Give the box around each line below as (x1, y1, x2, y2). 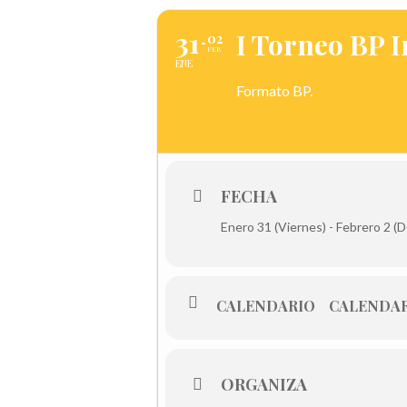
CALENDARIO (216, 296, 315, 315)
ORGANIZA (221, 373, 307, 395)
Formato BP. (236, 82, 313, 99)
